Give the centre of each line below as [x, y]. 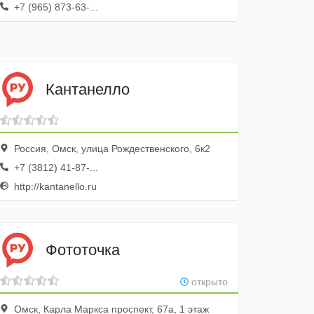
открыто [208, 282]
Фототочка [83, 250]
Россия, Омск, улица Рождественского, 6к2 [111, 149]
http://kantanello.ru [54, 186]
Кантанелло [88, 89]
